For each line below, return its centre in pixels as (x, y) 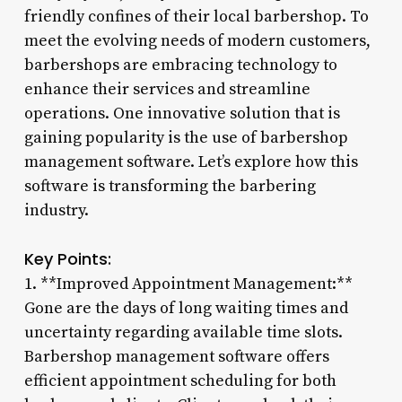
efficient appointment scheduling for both (180, 380)
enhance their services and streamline (167, 89)
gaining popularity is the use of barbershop (186, 137)
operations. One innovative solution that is (182, 113)
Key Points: (67, 258)
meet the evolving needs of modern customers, (197, 40)
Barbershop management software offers (176, 356)
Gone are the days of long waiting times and (186, 308)
